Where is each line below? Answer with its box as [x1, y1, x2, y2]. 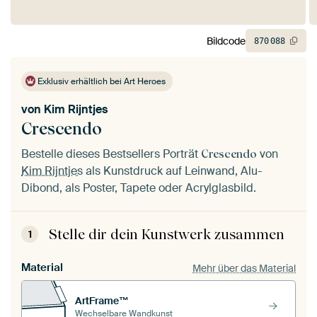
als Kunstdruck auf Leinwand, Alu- [83, 163, 262, 179]
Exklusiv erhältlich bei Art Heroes [35, 76, 166, 88]
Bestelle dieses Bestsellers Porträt [21, 146, 201, 162]
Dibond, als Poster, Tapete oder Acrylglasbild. [21, 180, 256, 196]
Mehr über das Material [192, 261, 296, 275]
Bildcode [207, 34, 246, 47]
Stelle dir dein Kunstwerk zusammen [49, 226, 284, 243]
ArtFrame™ [75, 294, 129, 307]
